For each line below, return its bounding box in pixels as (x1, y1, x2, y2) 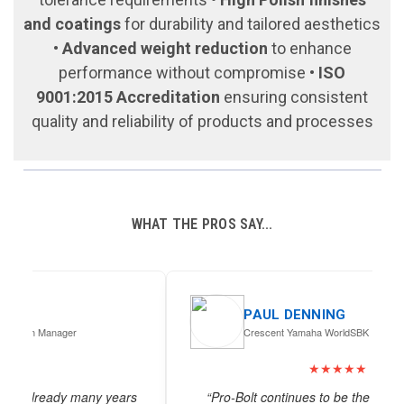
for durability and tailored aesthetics (121, 14, 381, 33)
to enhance (267, 39, 352, 58)
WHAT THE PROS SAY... (131, 216, 273, 233)
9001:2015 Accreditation (36, 87, 220, 106)
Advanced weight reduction (61, 39, 268, 58)
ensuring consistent (220, 87, 368, 106)
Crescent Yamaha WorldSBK (109, 324, 235, 339)
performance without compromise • (59, 63, 318, 82)
